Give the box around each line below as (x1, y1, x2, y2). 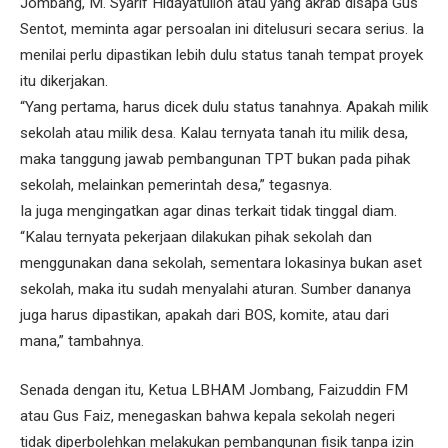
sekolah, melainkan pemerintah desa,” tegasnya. (20, 175, 332, 194)
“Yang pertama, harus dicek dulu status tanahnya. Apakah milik (20, 97, 428, 116)
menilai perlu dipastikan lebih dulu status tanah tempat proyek (20, 45, 423, 64)
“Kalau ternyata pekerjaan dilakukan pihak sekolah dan (20, 227, 372, 246)
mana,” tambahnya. (20, 331, 144, 350)
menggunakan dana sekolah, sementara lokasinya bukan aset (20, 253, 422, 272)
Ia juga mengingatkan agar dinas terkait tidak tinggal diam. (20, 201, 397, 220)
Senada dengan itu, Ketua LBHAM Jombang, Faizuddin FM (20, 381, 408, 400)
